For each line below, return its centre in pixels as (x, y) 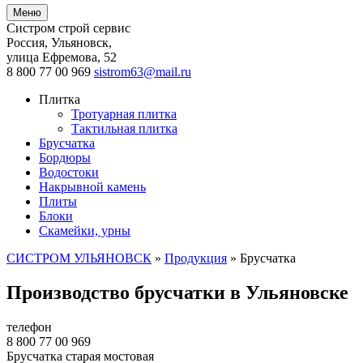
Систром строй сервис (68, 28)
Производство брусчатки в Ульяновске (177, 292)
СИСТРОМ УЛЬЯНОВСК (79, 258)
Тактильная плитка (124, 128)
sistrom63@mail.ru (143, 72)
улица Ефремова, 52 (62, 57)
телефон (29, 327)
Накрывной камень (92, 187)
